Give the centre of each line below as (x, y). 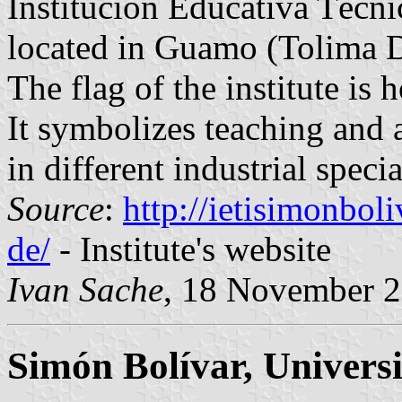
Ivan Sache (85, 290)
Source (56, 209)
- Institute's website (191, 249)
